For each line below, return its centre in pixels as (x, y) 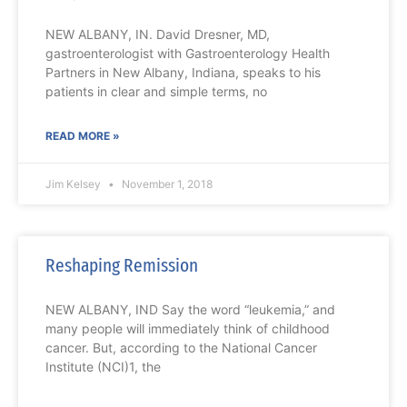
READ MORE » (83, 136)
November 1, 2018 (166, 184)
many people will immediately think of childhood (188, 329)
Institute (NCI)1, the (103, 367)
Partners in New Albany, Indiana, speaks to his (183, 73)
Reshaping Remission (122, 266)
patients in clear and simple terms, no (156, 92)
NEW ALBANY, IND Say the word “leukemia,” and (190, 310)
